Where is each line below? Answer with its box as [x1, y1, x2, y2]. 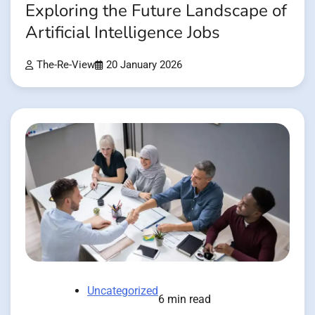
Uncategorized [87, 283, 158, 297]
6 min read [158, 292, 211, 306]
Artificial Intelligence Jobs [25, 20, 220, 44]
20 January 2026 [106, 58, 182, 71]
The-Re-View [37, 58, 95, 71]
